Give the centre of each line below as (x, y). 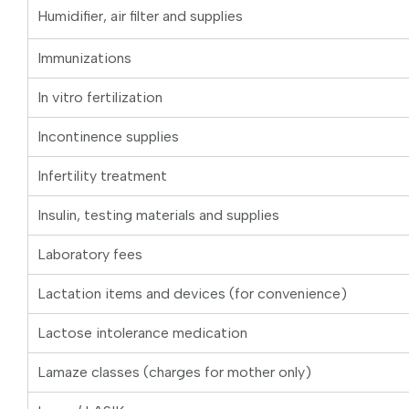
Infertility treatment (102, 176)
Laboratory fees (90, 255)
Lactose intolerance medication (142, 333)
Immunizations (84, 58)
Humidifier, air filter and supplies (140, 16)
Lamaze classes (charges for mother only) (174, 372)
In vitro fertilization (100, 98)
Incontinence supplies (108, 137)
